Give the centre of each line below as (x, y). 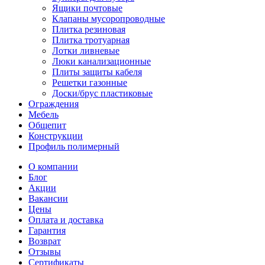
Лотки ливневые (86, 51)
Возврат (45, 241)
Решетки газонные (90, 83)
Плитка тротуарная (91, 40)
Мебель (43, 115)
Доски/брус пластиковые (102, 93)
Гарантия (47, 231)
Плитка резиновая (89, 30)
